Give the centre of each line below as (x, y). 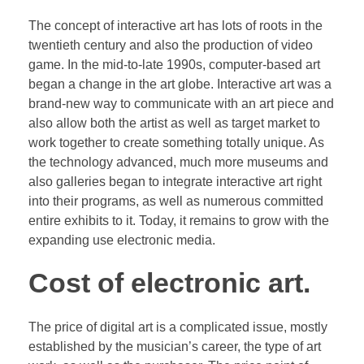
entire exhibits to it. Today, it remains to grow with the (179, 220)
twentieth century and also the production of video (171, 45)
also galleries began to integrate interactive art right (175, 181)
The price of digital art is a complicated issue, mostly (178, 327)
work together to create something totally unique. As (176, 142)
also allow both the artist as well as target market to (174, 123)
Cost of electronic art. (169, 283)
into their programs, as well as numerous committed (176, 201)
